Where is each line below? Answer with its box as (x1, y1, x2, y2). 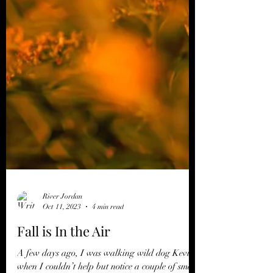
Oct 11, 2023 (43, 216, 81, 225)
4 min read (92, 216, 124, 225)
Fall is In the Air (17, 236, 110, 255)
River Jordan (43, 207, 82, 215)
